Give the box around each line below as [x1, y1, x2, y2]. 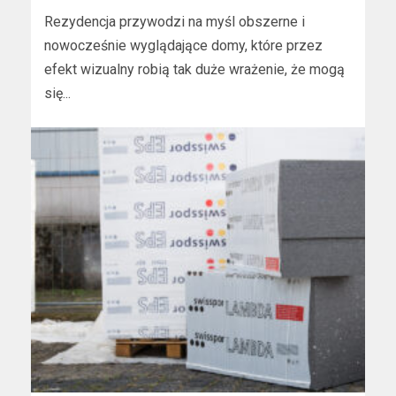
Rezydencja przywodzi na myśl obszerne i [44, 13, 305, 30]
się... [44, 85, 71, 102]
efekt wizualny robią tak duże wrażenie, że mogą [44, 61, 345, 78]
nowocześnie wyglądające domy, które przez [44, 37, 323, 54]
